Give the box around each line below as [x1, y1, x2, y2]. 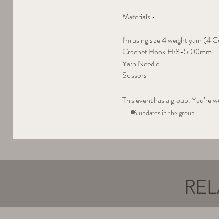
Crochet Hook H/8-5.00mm [122, 46, 212, 58]
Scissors [122, 69, 147, 81]
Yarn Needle [122, 58, 160, 69]
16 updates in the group [131, 108, 195, 118]
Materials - [122, 11, 157, 22]
